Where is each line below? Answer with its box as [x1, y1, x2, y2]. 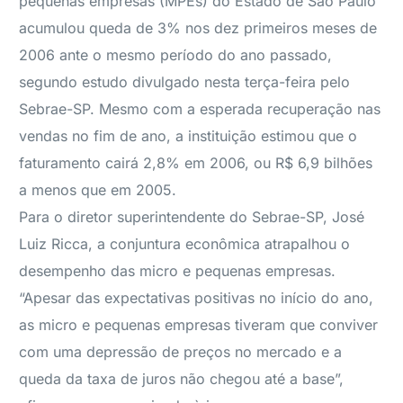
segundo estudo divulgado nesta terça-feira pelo [19, 73, 351, 91]
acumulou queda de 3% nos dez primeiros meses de [19, 19, 378, 37]
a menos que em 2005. [19, 181, 177, 199]
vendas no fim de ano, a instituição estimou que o [19, 127, 358, 145]
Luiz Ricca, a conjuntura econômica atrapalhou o [19, 235, 351, 253]
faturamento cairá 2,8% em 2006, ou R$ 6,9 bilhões [19, 154, 373, 172]
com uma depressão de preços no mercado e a [19, 343, 343, 361]
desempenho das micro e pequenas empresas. [19, 262, 336, 280]
